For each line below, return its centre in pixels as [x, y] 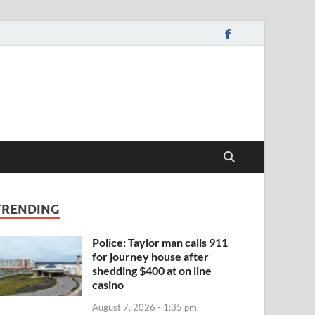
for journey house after [151, 256]
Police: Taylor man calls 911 [160, 242]
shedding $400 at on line [152, 270]
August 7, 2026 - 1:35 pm [145, 307]
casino [108, 284]
